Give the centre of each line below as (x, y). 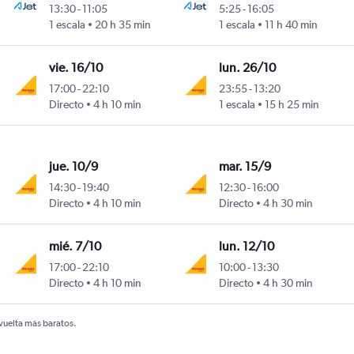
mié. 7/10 (75, 247)
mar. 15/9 (245, 167)
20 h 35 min (122, 25)
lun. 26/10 (248, 68)
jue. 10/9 (73, 167)
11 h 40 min (292, 25)
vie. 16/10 (75, 68)
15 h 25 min (292, 105)
